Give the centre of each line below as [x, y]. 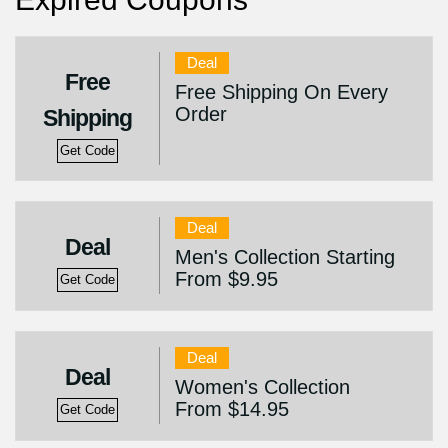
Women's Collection [262, 387]
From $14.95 [231, 409]
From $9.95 [226, 279]
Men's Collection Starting [284, 257]
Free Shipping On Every [281, 92]
